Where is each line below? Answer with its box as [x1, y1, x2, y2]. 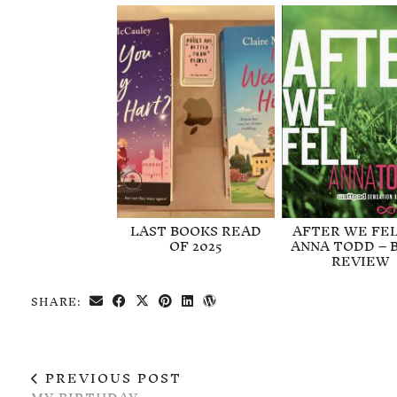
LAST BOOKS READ [129, 215, 261, 245]
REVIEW [331, 245, 390, 276]
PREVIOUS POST [39, 362, 182, 393]
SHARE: [30, 288, 85, 315]
